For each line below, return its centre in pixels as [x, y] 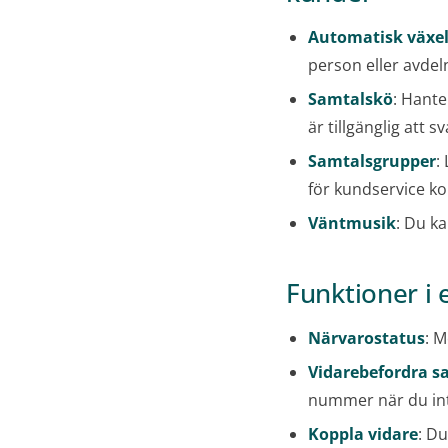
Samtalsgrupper [372, 161]
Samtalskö [350, 99]
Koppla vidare [363, 434]
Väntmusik [352, 223]
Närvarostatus [366, 338]
